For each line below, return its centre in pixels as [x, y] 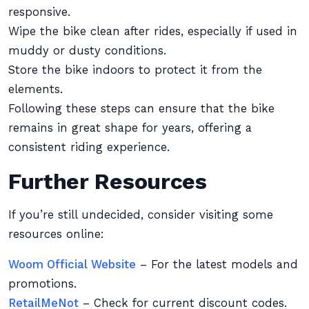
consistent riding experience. [89, 147]
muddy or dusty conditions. [87, 51]
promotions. [42, 284]
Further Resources [108, 181]
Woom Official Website [72, 265]
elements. [36, 89]
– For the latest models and [217, 265]
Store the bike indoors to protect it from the [135, 70]
